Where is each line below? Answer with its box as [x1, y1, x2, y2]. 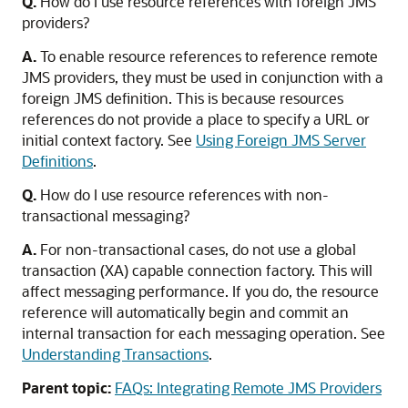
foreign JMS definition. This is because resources [22, 88, 343, 107]
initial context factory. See [22, 130, 196, 149]
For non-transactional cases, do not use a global [40, 240, 356, 259]
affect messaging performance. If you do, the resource [22, 281, 379, 301]
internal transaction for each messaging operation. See [22, 323, 385, 342]
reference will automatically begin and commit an [22, 302, 349, 321]
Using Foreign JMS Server [196, 130, 366, 149]
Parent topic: [22, 378, 111, 397]
